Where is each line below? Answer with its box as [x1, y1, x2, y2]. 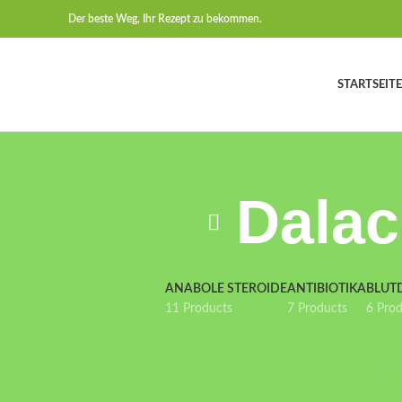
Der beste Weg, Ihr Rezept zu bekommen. [68, 13, 262, 24]
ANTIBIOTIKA [287, 283, 366, 295]
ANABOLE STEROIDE [165, 283, 287, 295]
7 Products [287, 302, 347, 315]
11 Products [165, 302, 232, 315]
